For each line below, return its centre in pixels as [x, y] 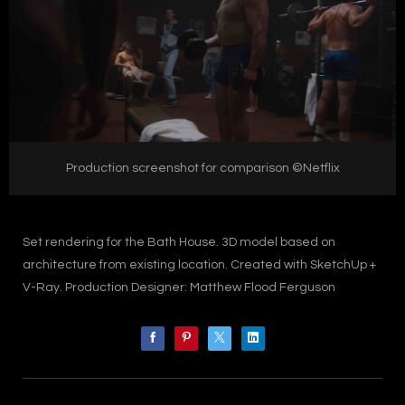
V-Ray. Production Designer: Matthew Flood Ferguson [179, 287]
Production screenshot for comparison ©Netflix [202, 168]
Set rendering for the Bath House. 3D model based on [179, 242]
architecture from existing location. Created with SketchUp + [199, 264]
